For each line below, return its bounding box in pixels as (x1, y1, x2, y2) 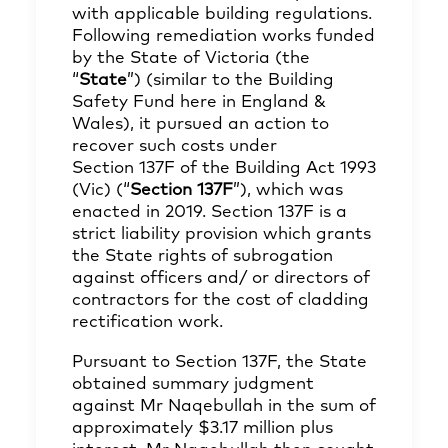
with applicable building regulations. (72, 6, 372, 23)
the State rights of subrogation (72, 248, 333, 265)
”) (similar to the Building (127, 72, 334, 89)
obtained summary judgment (72, 376, 314, 393)
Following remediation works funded (72, 28, 375, 45)
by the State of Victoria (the (72, 50, 310, 67)
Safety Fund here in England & (72, 94, 326, 111)
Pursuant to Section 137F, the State (72, 354, 367, 371)
